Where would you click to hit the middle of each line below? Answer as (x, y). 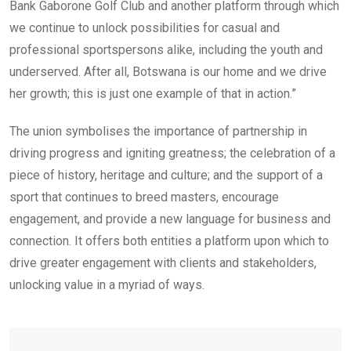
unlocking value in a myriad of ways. (107, 284)
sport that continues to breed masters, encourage (144, 197)
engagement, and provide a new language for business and (170, 219)
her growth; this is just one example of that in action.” (153, 93)
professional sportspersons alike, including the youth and (166, 49)
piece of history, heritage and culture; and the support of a (166, 175)
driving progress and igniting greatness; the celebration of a (172, 153)
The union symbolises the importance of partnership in (158, 131)
